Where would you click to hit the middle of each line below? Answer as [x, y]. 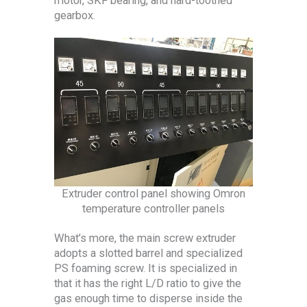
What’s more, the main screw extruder [145, 238]
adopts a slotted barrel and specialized [148, 253]
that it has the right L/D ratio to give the [148, 283]
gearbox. [75, 16]
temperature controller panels [153, 209]
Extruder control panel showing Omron [153, 194]
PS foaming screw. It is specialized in [146, 268]
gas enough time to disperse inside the [148, 298]
